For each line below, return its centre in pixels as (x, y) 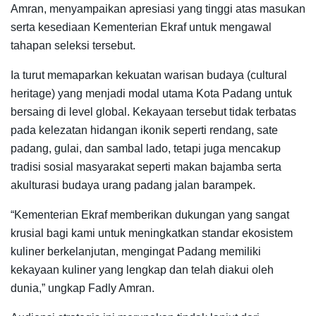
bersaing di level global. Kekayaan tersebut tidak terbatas (153, 111)
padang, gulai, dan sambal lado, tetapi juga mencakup (146, 148)
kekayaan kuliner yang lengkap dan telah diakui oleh (142, 269)
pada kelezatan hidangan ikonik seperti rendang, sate (144, 130)
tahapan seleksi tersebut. (73, 45)
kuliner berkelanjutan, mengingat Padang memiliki (136, 251)
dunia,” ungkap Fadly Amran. (83, 288)
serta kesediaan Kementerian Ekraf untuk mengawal (141, 27)
